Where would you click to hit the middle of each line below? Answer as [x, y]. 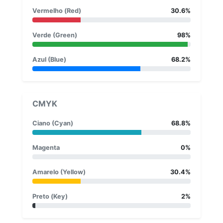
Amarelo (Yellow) [59, 172]
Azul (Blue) [49, 59]
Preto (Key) [50, 196]
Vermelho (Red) [57, 10]
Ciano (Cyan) [53, 123]
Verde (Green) [55, 35]
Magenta [46, 147]
